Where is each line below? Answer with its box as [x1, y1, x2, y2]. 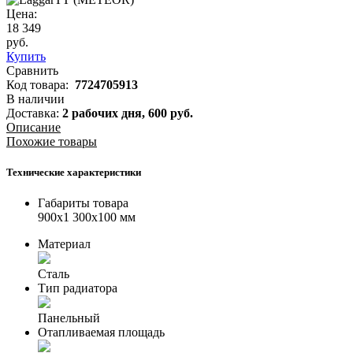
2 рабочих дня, [62, 106, 148, 120]
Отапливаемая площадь [38, 325, 165, 340]
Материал [38, 237, 91, 251]
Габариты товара [38, 196, 128, 210]
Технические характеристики [6, 166, 141, 179]
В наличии [6, 91, 65, 106]
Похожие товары [6, 134, 97, 148]
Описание [6, 120, 61, 134]
